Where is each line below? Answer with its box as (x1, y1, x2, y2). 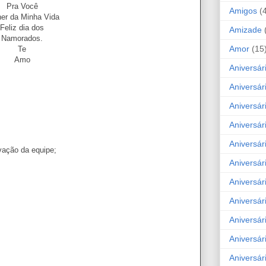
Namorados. (1, 33, 45, 43)
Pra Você (6, 1, 40, 11)
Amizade (229, 24, 262, 34)
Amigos (229, 5, 257, 15)
